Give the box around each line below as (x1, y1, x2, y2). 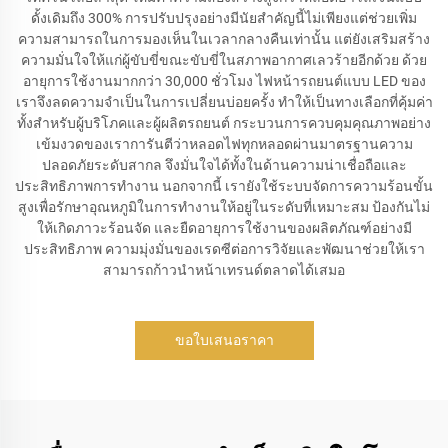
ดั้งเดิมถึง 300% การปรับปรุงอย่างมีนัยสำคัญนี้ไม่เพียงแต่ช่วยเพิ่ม (31, 10, 417, 26)
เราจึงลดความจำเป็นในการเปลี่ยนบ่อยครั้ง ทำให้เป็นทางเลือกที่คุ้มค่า (15, 94, 433, 110)
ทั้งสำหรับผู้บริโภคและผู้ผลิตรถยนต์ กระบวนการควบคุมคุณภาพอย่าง (17, 115, 431, 131)
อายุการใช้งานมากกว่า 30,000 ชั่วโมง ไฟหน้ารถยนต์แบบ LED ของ (22, 73, 426, 89)
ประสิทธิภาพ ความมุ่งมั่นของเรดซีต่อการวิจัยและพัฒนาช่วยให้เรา (23, 241, 425, 257)
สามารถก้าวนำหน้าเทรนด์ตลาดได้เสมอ (103, 262, 345, 278)
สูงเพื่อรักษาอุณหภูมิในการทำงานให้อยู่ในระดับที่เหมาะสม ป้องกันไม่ (18, 199, 430, 215)
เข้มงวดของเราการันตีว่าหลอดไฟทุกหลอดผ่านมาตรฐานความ (35, 136, 413, 152)
